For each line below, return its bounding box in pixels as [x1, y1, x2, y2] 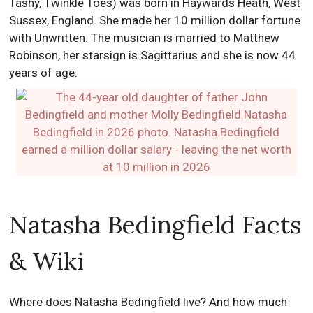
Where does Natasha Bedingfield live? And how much [9, 295, 288, 309]
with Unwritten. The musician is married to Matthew [9, 31, 280, 45]
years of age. [9, 66, 78, 80]
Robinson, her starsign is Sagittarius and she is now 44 [9, 48, 296, 62]
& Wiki [9, 245, 85, 277]
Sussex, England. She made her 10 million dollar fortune [9, 13, 301, 27]
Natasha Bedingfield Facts [9, 209, 302, 240]
